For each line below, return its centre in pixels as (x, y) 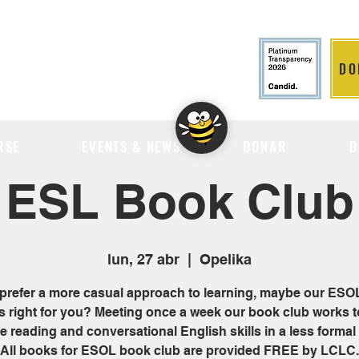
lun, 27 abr (143, 259)
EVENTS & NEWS (131, 146)
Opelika (226, 259)
